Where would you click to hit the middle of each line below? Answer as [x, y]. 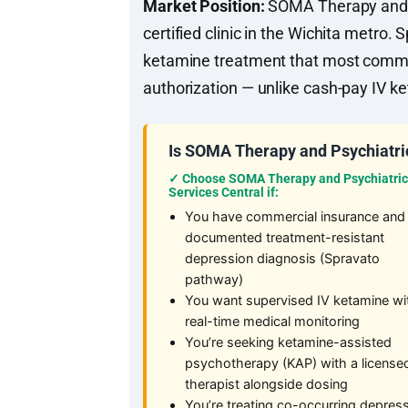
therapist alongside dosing [266, 385]
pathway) [214, 280]
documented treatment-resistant [285, 238]
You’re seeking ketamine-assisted [288, 343]
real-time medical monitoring [272, 322]
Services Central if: [224, 193]
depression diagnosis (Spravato [282, 259]
